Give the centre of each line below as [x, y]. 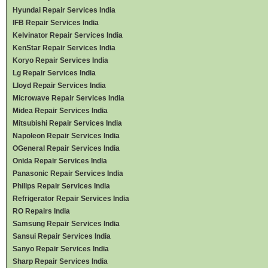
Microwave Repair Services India [68, 98]
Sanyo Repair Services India [61, 249]
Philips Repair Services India [61, 186]
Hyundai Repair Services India [64, 10]
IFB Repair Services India [56, 22]
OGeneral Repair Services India [66, 148]
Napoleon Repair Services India [66, 135]
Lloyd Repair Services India [59, 85]
